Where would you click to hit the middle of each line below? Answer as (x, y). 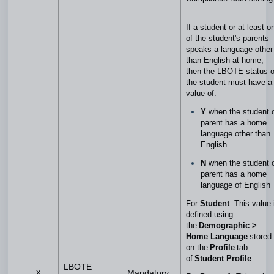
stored (261, 236)
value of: (202, 93)
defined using (209, 214)
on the (198, 247)
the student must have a (229, 82)
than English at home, (225, 60)
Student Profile (223, 258)
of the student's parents (228, 38)
